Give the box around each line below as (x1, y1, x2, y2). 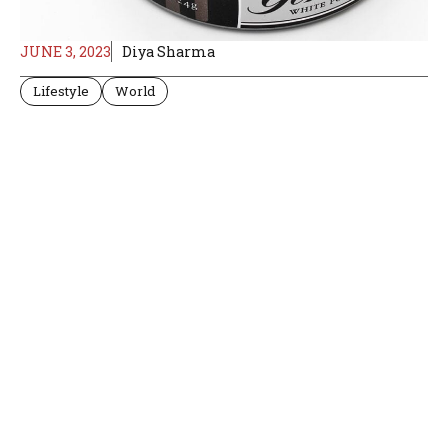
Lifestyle (33, 81, 89, 100)
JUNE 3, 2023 (20, 41, 111, 61)
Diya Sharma (122, 41, 215, 61)
